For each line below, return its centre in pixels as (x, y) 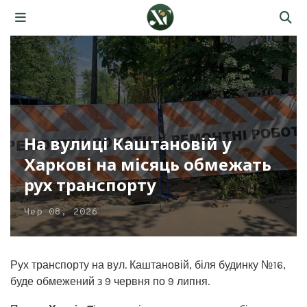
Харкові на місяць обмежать (148, 164)
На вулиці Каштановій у (128, 143)
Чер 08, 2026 (61, 212)
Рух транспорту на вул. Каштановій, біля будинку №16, (148, 265)
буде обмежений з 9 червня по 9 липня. (110, 281)
